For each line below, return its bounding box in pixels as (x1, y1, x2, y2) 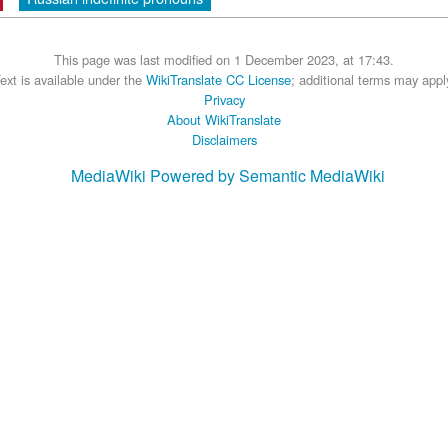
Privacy (203, 88, 245, 108)
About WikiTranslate (167, 108, 281, 128)
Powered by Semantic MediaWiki (150, 162, 385, 186)
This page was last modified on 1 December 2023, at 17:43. (54, 48, 394, 68)
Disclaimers (191, 128, 257, 148)
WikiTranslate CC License (146, 68, 291, 88)
